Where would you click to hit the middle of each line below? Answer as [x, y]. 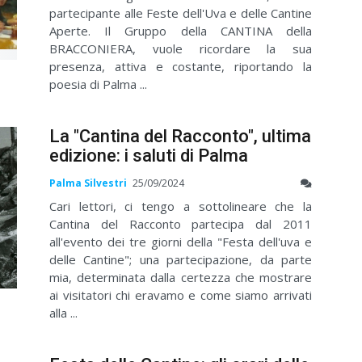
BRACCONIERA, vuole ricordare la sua [181, 48]
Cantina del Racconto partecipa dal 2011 [181, 224]
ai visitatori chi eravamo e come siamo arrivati [181, 295]
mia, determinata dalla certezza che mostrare [181, 278]
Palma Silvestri [88, 183]
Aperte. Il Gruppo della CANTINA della [181, 30]
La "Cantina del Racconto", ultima [180, 136]
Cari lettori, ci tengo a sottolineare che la [181, 206]
